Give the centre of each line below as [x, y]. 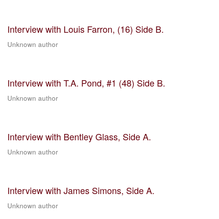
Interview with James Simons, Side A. [81, 190]
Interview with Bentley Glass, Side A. [79, 136]
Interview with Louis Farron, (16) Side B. [86, 29]
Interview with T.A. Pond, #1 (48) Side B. [86, 83]
